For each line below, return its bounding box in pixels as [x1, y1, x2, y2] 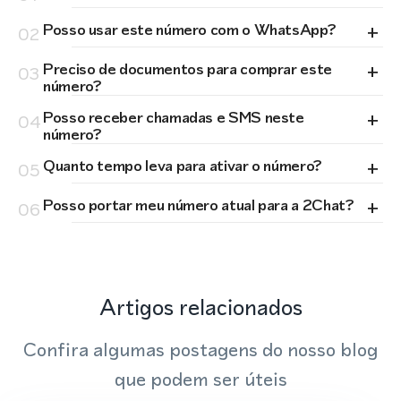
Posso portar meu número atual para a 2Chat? [43, 194, 354, 216]
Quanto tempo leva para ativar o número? [43, 155, 321, 176]
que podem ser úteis [114, 366, 287, 392]
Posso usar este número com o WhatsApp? [43, 19, 336, 40]
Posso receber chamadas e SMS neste [43, 107, 304, 128]
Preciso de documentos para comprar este [43, 58, 332, 80]
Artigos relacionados [98, 291, 303, 323]
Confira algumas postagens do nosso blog [23, 337, 378, 363]
